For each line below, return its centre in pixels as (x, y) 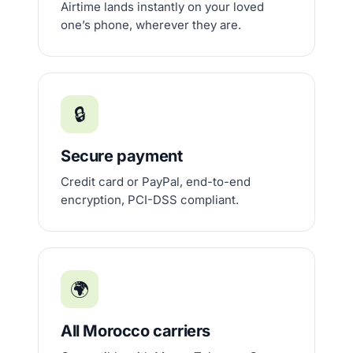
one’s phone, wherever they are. (151, 25)
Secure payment (122, 156)
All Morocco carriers (136, 331)
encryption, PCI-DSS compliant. (150, 200)
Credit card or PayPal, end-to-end (156, 182)
